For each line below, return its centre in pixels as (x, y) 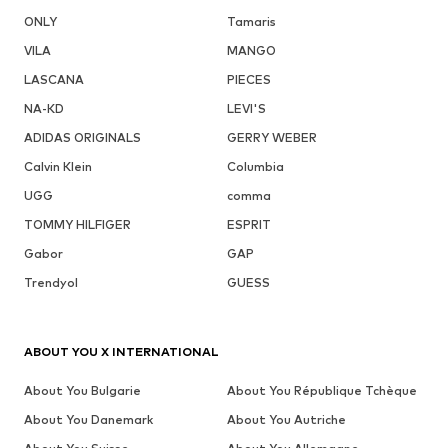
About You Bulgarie (82, 390)
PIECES (248, 79)
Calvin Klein (58, 166)
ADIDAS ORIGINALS (82, 137)
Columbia (255, 166)
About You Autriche (286, 419)
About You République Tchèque (321, 390)
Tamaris (251, 21)
